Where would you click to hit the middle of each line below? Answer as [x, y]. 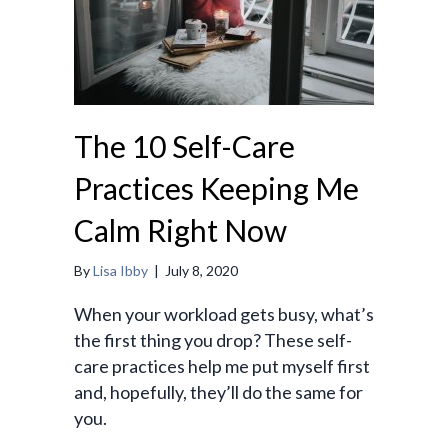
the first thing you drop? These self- [213, 340]
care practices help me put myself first [222, 366]
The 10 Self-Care [184, 146]
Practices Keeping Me [216, 188]
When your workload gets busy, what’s [224, 314]
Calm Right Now [180, 230]
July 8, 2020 [201, 271]
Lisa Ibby [120, 271]
